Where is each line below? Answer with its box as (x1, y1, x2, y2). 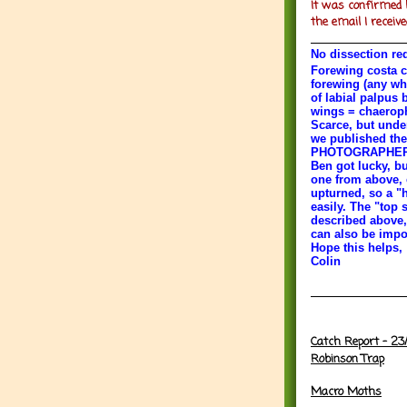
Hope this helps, (311, 240, 402, 254)
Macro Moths (311, 382, 382, 401)
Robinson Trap (311, 350, 384, 368)
